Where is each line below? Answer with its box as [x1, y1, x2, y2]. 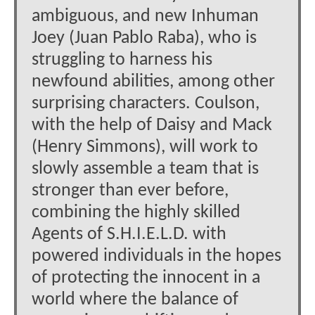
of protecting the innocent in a [32, 269, 260, 288]
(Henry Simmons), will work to [32, 139, 258, 157]
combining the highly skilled [32, 204, 240, 222]
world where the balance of [32, 291, 238, 309]
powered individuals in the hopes [32, 247, 281, 266]
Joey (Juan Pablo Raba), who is [32, 30, 257, 48]
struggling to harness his [32, 51, 212, 70]
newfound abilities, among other [32, 73, 275, 91]
